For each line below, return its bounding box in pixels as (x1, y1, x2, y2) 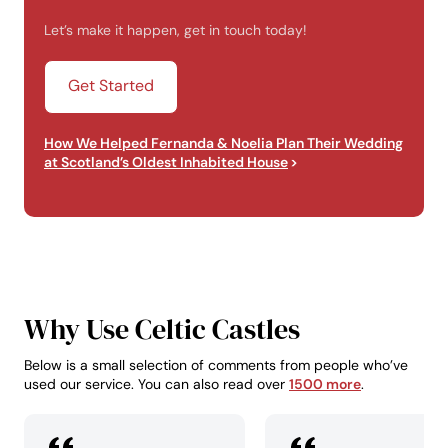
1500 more (289, 375, 361, 394)
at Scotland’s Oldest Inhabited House (44, 153, 288, 172)
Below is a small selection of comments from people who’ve (24, 356, 408, 375)
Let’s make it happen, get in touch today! (44, 21, 307, 40)
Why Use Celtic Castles (24, 310, 300, 349)
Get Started (68, 75, 154, 97)
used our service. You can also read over (24, 375, 289, 394)
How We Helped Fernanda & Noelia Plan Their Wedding (44, 134, 403, 153)
